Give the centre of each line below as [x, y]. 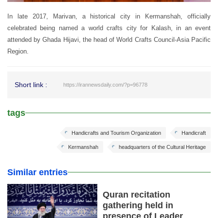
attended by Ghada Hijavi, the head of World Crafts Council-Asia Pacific [109, 40]
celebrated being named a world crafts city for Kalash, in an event [109, 28]
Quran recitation [137, 195]
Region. [18, 52]
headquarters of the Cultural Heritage [162, 147]
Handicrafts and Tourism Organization [116, 133]
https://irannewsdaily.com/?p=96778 [105, 85]
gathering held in [138, 206]
